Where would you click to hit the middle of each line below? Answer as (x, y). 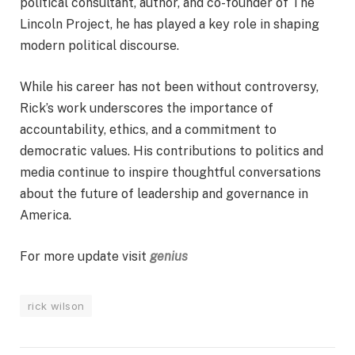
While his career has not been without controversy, (169, 87)
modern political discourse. (99, 46)
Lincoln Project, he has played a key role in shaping (170, 25)
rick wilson (56, 305)
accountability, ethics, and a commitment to (148, 130)
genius (169, 256)
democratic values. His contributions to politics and (172, 151)
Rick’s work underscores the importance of (147, 109)
